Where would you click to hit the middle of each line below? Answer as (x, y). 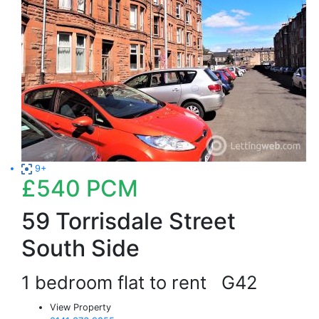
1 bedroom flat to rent (121, 282)
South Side (80, 248)
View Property (80, 307)
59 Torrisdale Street (129, 221)
